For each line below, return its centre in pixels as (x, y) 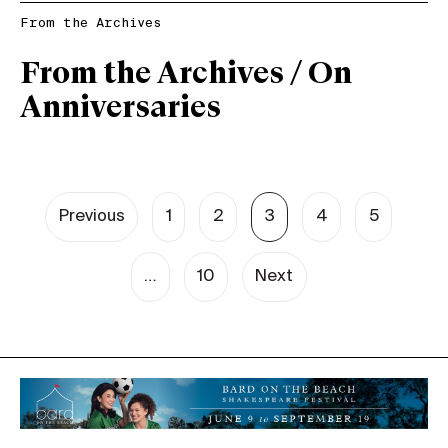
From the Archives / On (186, 75)
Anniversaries (120, 109)
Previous (91, 216)
